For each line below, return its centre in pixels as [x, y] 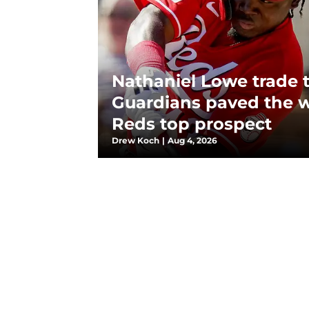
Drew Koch [136, 141]
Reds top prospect [192, 124]
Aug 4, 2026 [192, 141]
